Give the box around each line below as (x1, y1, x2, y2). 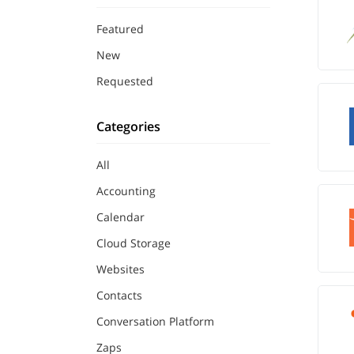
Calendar (96, 209, 145, 224)
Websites (96, 262, 145, 277)
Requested (96, 73, 153, 88)
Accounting (96, 183, 156, 198)
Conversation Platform (96, 314, 214, 329)
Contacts (96, 288, 142, 303)
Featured (96, 21, 144, 36)
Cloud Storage (96, 235, 171, 250)
